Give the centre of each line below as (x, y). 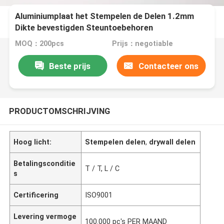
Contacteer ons (168, 66)
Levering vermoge (45, 216)
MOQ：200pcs (40, 44)
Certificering (36, 195)
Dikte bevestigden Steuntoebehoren (84, 28)
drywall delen (172, 142)
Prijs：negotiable (142, 44)
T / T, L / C (102, 168)
